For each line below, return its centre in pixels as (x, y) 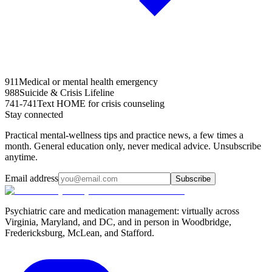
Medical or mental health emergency (88, 81)
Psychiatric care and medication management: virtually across (122, 211)
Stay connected (34, 114)
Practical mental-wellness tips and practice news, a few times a (124, 135)
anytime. (21, 157)
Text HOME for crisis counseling (101, 103)
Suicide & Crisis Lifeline (67, 92)
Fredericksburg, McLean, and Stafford (78, 233)
